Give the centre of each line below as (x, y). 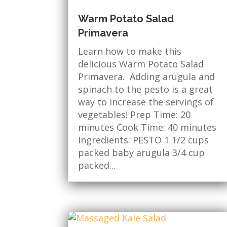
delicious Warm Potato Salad (141, 64)
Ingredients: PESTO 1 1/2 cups (144, 140)
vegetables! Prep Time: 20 (135, 114)
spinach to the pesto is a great (146, 89)
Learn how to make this (130, 51)
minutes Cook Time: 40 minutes (147, 127)
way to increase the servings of (146, 102)
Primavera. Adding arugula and (147, 76)
